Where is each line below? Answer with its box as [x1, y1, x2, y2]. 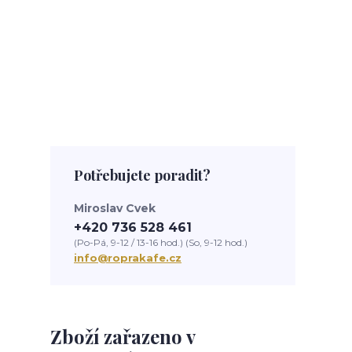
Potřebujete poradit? [74, 166, 211, 185]
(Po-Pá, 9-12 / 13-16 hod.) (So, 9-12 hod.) [74, 236, 247, 248]
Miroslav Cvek [74, 201, 156, 215]
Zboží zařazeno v [50, 324, 195, 349]
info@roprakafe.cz [74, 251, 181, 264]
